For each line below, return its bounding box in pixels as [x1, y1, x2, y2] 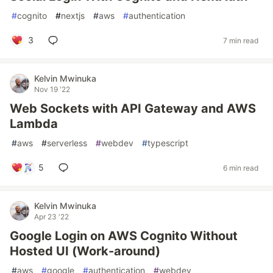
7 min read [223, 35, 258, 45]
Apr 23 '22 [34, 212, 69, 221]
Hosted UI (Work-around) [10, 244, 160, 258]
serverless [47, 138, 87, 148]
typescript [147, 138, 188, 148]
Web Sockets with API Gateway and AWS [10, 101, 256, 116]
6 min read [223, 163, 258, 172]
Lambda [10, 116, 58, 131]
